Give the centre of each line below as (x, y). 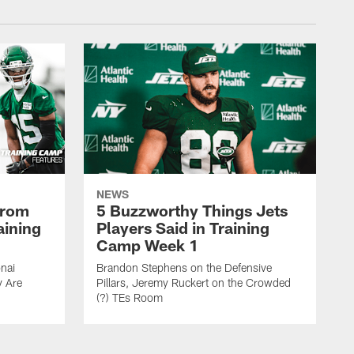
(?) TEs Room (130, 298)
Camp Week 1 (147, 245)
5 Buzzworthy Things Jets (192, 211)
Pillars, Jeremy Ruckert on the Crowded (194, 283)
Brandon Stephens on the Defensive (184, 268)
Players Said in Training (183, 228)
